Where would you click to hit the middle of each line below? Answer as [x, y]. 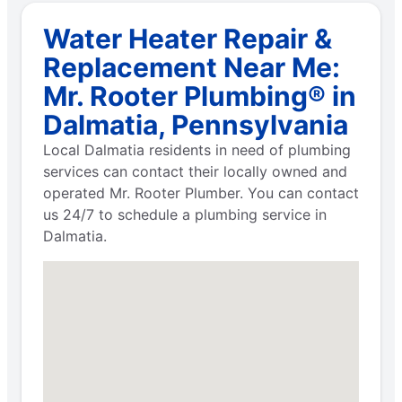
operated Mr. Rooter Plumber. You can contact [201, 192]
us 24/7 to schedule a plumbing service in [185, 214]
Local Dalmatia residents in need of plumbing [197, 149]
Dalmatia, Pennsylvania [196, 124]
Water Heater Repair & [188, 38]
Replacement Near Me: [192, 67]
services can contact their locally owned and [195, 171]
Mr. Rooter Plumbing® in [200, 96]
